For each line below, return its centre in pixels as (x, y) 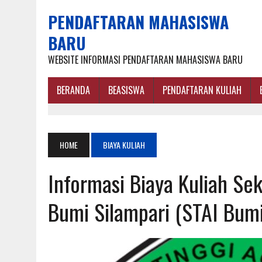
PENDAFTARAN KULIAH (202, 90)
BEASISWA (126, 90)
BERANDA (73, 90)
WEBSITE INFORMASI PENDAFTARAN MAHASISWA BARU (145, 60)
